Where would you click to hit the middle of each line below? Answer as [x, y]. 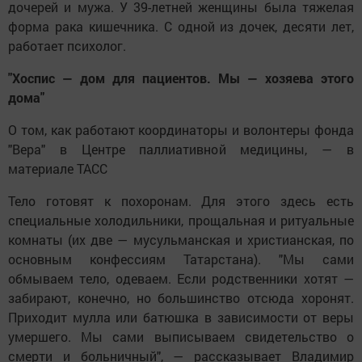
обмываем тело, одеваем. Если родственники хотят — [181, 279]
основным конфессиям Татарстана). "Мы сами [181, 259]
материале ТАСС [58, 169]
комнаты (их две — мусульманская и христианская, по [181, 240]
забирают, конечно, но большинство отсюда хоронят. [181, 298]
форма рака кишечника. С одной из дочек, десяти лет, [181, 27]
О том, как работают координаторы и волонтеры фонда [181, 130]
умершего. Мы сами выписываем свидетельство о [181, 337]
